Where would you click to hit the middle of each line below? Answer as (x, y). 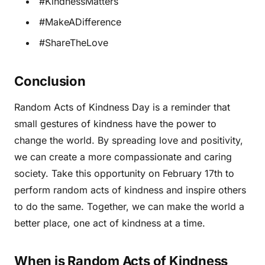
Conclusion (50, 81)
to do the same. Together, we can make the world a (129, 207)
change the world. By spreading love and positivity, (129, 140)
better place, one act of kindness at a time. (110, 223)
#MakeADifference (80, 22)
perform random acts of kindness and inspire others (130, 190)
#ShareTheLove (74, 43)
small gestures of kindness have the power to (115, 124)
